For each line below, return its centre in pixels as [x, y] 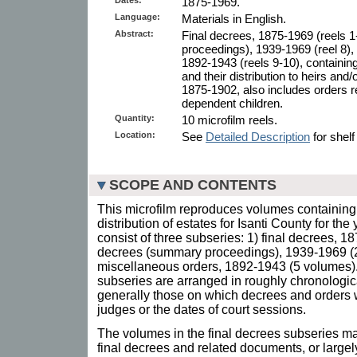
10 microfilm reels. [229, 120]
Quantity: [135, 118]
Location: [135, 134]
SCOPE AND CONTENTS [193, 184]
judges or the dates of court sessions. [202, 309]
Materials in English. [234, 18]
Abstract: [134, 33]
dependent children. [232, 103]
